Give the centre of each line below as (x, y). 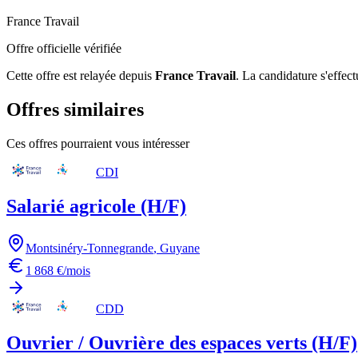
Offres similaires (75, 110)
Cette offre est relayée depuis (79, 76)
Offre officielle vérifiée (64, 49)
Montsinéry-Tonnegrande (89, 249)
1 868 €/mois (58, 271)
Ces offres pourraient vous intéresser (98, 144)
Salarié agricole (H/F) (96, 207)
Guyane (180, 249)
